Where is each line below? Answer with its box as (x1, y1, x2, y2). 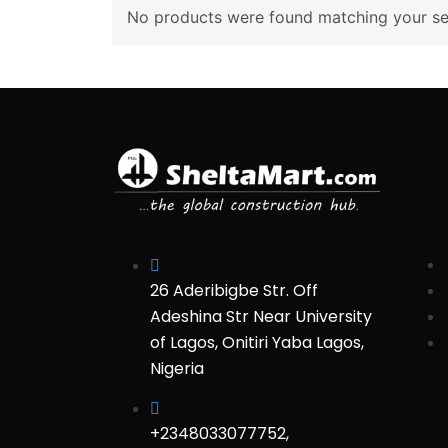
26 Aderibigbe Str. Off (150, 279, 318, 302)
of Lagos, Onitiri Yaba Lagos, (150, 331, 364, 354)
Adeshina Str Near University (150, 305, 372, 328)
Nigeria (150, 357, 204, 380)
